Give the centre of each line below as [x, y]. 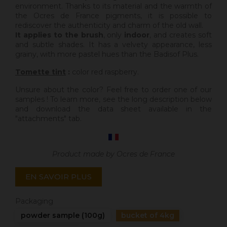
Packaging [34, 201]
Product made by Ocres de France [113, 154]
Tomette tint [41, 72]
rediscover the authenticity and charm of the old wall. [109, 26]
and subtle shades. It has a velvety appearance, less [113, 45]
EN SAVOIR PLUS [59, 177]
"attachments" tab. [48, 119]
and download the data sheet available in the [113, 109]
